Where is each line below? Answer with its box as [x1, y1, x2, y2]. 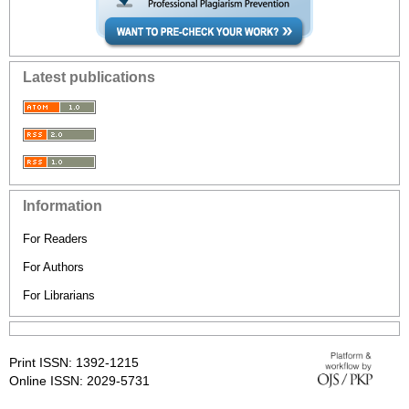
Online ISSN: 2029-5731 [9, 372, 150, 388]
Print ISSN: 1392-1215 [9, 354, 139, 370]
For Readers [23, 231, 88, 246]
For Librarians [23, 288, 95, 302]
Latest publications [23, 68, 155, 85]
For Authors [23, 259, 84, 274]
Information [23, 197, 102, 214]
